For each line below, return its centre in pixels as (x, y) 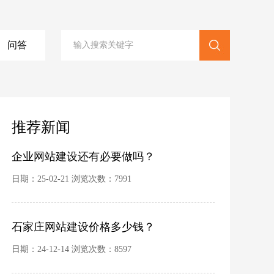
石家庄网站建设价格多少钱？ (83, 227)
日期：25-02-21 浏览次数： (63, 179)
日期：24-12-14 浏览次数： (63, 249)
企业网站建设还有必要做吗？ (83, 157)
